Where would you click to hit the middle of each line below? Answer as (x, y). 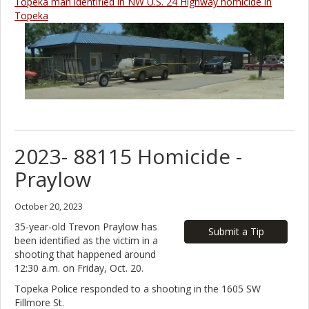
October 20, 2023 (49, 206)
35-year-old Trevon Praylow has (86, 226)
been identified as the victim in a (86, 240)
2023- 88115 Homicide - (128, 156)
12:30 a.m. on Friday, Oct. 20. (79, 268)
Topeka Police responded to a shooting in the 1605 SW (138, 288)
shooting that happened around (85, 254)
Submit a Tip (236, 231)
